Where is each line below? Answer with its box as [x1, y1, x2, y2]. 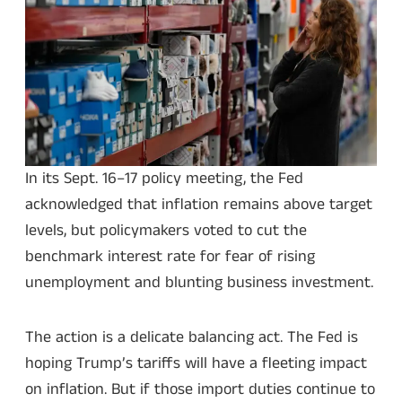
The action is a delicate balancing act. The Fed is [25, 325, 358, 349]
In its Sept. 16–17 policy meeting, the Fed [25, 167, 303, 191]
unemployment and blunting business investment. [25, 271, 373, 295]
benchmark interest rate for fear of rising [25, 245, 315, 269]
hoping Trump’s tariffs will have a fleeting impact [25, 351, 367, 375]
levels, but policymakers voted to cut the [25, 219, 307, 243]
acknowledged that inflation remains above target [25, 193, 372, 217]
